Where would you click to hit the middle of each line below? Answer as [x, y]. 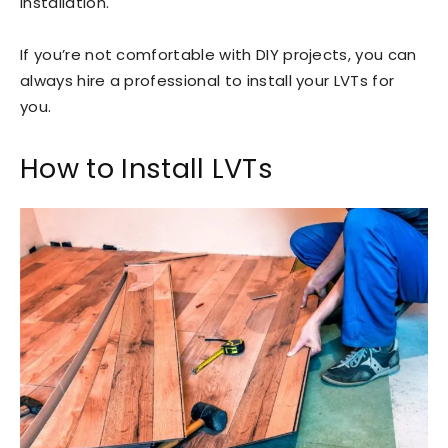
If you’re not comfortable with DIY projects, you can [218, 54]
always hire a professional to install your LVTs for [207, 80]
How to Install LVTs [147, 168]
